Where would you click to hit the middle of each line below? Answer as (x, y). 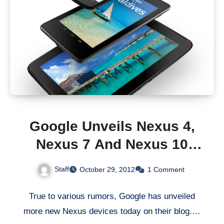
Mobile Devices (112, 162)
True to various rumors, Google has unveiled (112, 196)
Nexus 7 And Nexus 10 (112, 144)
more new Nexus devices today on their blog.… (112, 211)
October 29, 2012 (107, 169)
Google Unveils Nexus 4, (112, 126)
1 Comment (166, 169)
